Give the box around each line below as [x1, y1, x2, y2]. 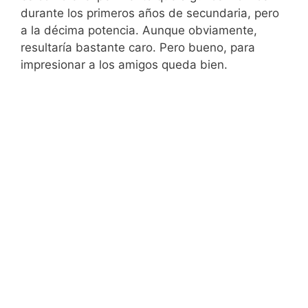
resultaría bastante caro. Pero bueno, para [21, 41, 255, 55]
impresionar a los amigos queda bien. [21, 58, 228, 72]
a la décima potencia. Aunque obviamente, [21, 23, 257, 38]
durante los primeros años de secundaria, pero [21, 6, 279, 21]
